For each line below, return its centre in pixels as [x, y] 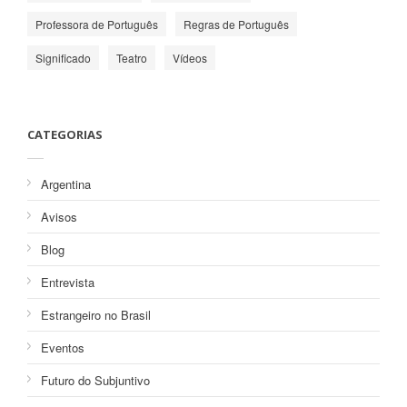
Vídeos [190, 58]
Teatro [132, 58]
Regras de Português [236, 24]
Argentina [66, 184]
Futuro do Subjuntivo [95, 380]
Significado [63, 58]
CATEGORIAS [65, 134]
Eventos [63, 347]
